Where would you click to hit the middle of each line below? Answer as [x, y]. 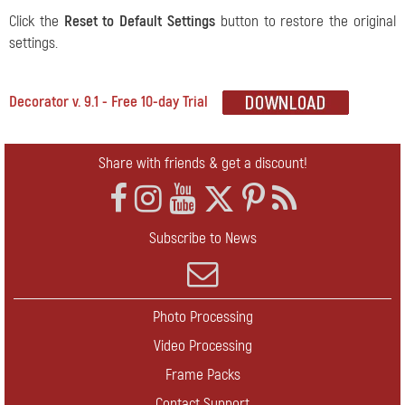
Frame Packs [202, 375]
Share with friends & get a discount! [202, 164]
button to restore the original [306, 22]
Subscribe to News [202, 239]
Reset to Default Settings [140, 22]
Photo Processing [202, 317]
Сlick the [37, 22]
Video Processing [202, 346]
